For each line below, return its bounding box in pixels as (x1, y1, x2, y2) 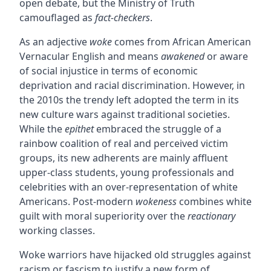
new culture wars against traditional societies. (19, 108, 230, 122)
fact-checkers (94, 11, 150, 25)
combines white (176, 195, 252, 209)
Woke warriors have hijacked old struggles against (19, 248, 251, 262)
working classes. (19, 224, 95, 238)
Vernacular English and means (19, 50, 161, 64)
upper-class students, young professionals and (19, 166, 234, 180)
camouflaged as (19, 11, 95, 25)
